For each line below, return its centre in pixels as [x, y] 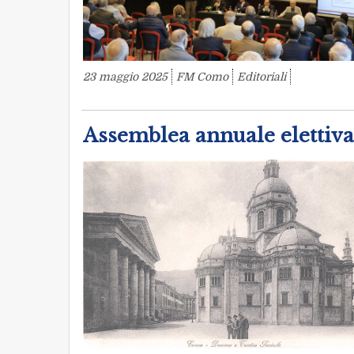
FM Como [202, 77]
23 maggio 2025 [125, 77]
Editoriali [262, 77]
